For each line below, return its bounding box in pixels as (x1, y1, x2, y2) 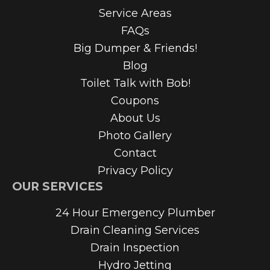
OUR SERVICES (12, 179, 103, 193)
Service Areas (98, 6, 172, 20)
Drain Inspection (90, 240, 180, 254)
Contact (113, 146, 157, 160)
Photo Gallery (98, 128, 172, 142)
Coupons (111, 93, 159, 107)
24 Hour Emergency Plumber (55, 206, 215, 219)
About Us (110, 111, 160, 125)
